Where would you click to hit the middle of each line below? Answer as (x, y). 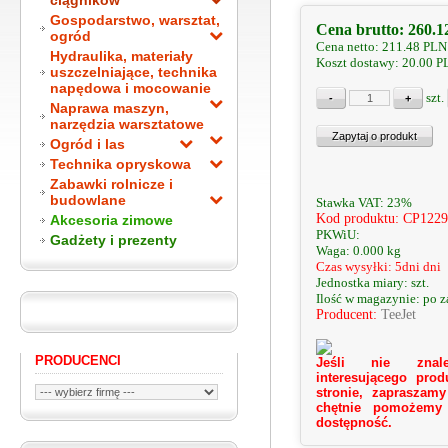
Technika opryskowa (120, 164)
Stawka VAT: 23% (364, 202)
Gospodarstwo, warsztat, (135, 20)
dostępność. (354, 422)
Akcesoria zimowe (111, 220)
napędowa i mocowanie (130, 88)
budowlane (88, 200)
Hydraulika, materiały (121, 56)
